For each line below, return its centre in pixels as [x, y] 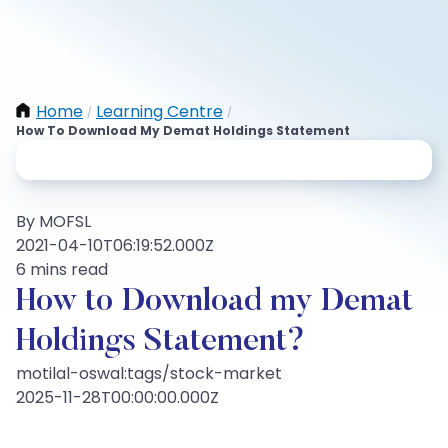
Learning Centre [159, 111]
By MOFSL [53, 221]
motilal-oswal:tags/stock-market [149, 373]
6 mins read [62, 269]
